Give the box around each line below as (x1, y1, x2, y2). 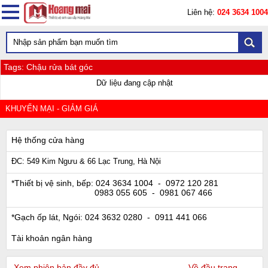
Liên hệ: (187, 8, 217, 17)
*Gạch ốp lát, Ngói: (11, 212, 83, 222)
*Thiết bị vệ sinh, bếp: (11, 178, 93, 188)
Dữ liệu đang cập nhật (96, 78, 173, 87)
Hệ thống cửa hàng (11, 135, 84, 145)
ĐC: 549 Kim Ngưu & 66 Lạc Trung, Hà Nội (11, 157, 161, 166)
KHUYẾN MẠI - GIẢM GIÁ (5, 104, 98, 113)
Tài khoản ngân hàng (11, 233, 92, 243)
